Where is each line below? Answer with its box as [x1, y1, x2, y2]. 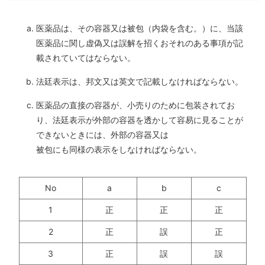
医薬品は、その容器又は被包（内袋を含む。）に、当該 [36, 23, 243, 34]
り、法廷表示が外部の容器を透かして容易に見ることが [36, 115, 243, 125]
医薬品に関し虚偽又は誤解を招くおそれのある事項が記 [36, 38, 243, 49]
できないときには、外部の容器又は [36, 130, 169, 140]
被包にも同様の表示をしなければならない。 [36, 144, 202, 155]
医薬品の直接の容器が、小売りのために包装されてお [36, 100, 235, 111]
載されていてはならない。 [36, 53, 135, 63]
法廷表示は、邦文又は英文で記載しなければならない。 [36, 76, 243, 87]
